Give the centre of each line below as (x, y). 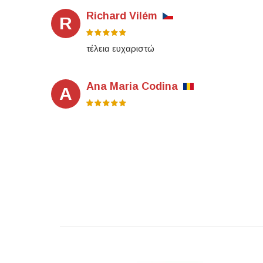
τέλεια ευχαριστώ (120, 49)
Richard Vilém (122, 16)
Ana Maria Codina (132, 87)
